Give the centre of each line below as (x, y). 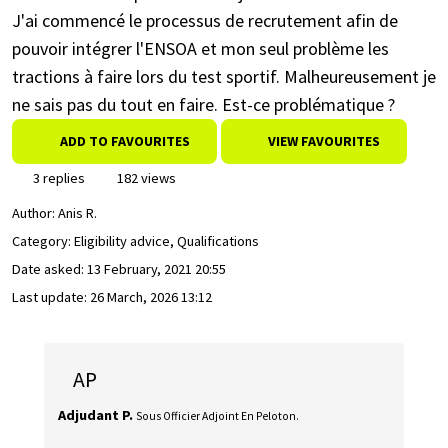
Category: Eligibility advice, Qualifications (135, 241)
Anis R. (77, 213)
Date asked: (49, 269)
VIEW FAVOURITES (322, 141)
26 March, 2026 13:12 (151, 297)
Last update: (51, 297)
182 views (145, 178)
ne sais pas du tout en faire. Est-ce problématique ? (203, 104)
